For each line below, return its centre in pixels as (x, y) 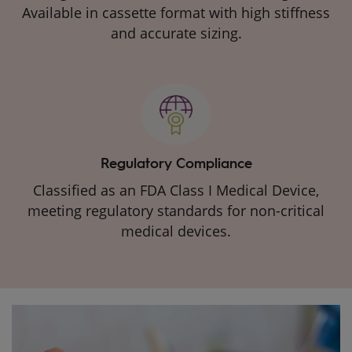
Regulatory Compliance (176, 162)
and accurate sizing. (176, 33)
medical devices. (176, 231)
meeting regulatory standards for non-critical (176, 210)
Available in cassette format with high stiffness (176, 12)
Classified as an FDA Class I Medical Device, (176, 190)
